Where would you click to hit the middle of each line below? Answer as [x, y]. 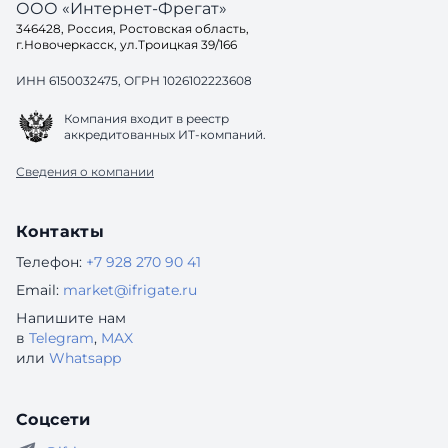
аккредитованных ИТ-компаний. [165, 134]
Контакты [60, 231]
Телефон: [49, 262]
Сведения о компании [85, 171]
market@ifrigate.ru [130, 290]
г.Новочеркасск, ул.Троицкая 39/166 [126, 44]
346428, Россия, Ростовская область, [132, 28]
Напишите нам [71, 318]
